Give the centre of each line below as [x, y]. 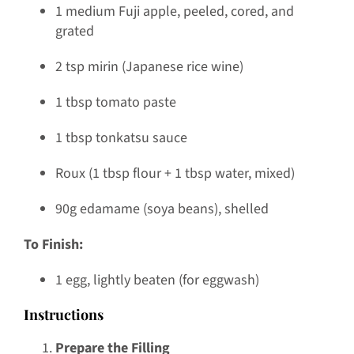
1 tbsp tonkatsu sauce [121, 138]
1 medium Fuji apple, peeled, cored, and [174, 12]
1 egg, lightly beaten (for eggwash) [157, 281]
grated [74, 32]
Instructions [63, 315]
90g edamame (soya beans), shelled [162, 209]
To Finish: [53, 245]
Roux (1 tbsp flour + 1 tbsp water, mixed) [175, 174]
